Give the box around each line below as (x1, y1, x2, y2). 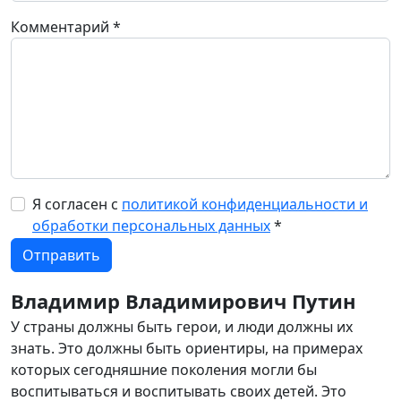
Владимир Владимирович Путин (11, 287, 356, 314)
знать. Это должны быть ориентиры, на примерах (11, 338, 363, 358)
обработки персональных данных (32, 216, 270, 235)
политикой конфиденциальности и (122, 194, 368, 214)
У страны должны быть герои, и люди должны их (11, 317, 353, 337)
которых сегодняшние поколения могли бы (11, 360, 317, 380)
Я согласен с (32, 194, 122, 214)
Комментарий (11, 17, 113, 37)
